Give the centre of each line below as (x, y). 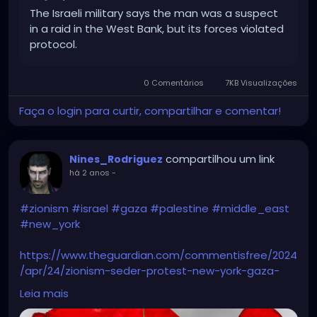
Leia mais (44, 294)
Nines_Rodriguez (116, 160)
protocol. (53, 45)
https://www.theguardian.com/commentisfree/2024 (158, 255)
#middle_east (250, 209)
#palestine (179, 209)
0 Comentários (174, 83)
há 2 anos (90, 173)
